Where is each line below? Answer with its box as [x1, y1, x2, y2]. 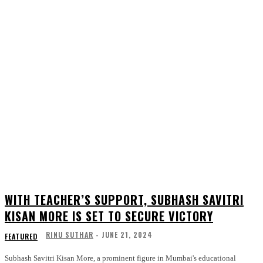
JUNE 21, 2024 [102, 230, 153, 240]
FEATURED [5, 231, 38, 242]
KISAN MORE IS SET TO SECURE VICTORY [5, 207, 213, 225]
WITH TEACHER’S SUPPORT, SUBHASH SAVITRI [5, 191, 244, 209]
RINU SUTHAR [46, 230, 93, 240]
